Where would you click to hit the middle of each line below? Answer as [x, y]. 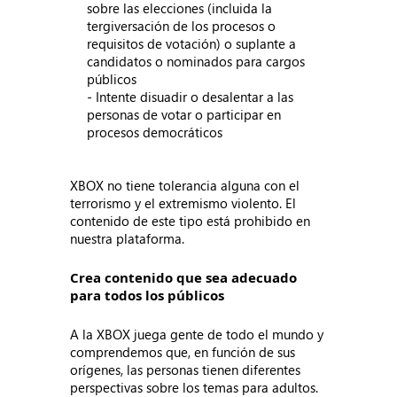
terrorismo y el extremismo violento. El [183, 203]
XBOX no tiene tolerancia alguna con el [185, 185]
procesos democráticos [155, 132]
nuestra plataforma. [128, 238]
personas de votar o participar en [184, 114]
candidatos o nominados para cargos [196, 61]
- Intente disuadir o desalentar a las [191, 97]
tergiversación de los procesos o [182, 26]
